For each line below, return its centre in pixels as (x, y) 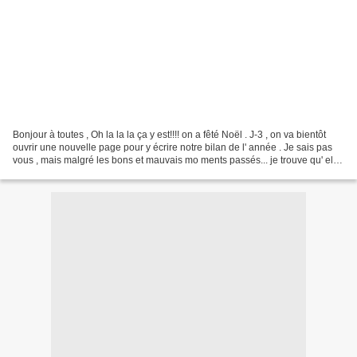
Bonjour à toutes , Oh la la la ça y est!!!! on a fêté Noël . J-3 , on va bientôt (169, 134)
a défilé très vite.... (51, 173)
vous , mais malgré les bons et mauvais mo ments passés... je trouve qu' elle (177, 160)
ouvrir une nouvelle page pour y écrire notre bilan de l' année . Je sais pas (173, 147)
